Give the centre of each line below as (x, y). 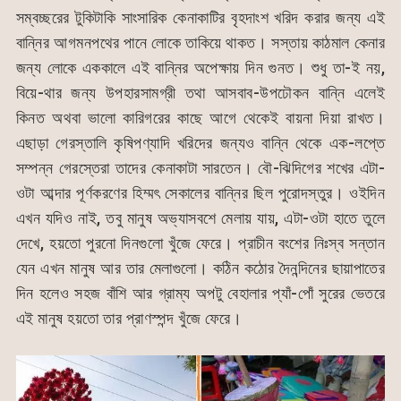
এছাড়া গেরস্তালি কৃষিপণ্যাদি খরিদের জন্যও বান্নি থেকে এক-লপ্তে (200, 142)
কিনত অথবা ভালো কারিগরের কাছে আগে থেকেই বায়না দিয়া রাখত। (200, 117)
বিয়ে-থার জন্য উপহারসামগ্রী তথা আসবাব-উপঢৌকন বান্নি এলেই (200, 92)
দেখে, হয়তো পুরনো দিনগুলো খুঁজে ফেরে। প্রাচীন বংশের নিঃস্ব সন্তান (200, 243)
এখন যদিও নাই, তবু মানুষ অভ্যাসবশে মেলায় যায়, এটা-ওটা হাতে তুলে (200, 218)
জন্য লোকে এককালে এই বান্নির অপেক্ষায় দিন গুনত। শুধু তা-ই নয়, (200, 67)
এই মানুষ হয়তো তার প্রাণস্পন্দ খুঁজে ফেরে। (129, 318)
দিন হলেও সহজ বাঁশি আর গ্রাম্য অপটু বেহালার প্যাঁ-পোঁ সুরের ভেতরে (200, 293)
